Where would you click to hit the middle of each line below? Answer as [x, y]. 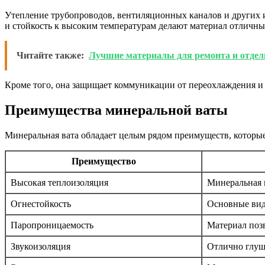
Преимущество [104, 161]
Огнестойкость [41, 203]
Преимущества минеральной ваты [116, 110]
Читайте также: [50, 55]
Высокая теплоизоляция [59, 182]
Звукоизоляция [41, 246]
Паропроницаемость [52, 225]
